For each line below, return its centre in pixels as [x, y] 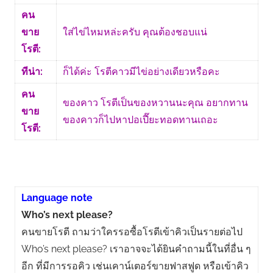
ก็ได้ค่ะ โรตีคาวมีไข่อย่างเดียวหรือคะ [141, 71]
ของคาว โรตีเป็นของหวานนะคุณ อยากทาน [155, 102]
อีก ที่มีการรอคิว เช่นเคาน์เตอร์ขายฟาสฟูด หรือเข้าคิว [135, 266]
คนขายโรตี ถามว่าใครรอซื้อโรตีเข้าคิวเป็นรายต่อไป [132, 232]
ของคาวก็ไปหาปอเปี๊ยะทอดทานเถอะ [140, 119]
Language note [57, 197]
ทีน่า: [32, 71]
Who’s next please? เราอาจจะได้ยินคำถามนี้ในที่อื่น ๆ [136, 249]
